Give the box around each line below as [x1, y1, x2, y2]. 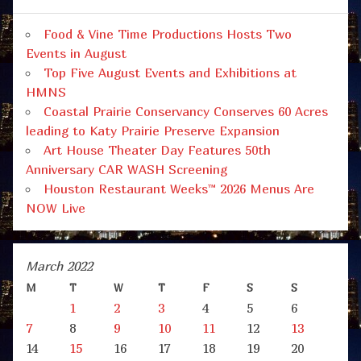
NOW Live [26, 200, 85, 217]
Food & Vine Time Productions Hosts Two [44, 26, 292, 43]
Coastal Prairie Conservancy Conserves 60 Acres [44, 103, 328, 120]
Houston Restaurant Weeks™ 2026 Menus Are [44, 180, 314, 197]
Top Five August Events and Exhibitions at [44, 64, 297, 81]
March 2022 [26, 258, 93, 275]
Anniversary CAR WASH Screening [26, 161, 227, 178]
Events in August [26, 45, 127, 62]
